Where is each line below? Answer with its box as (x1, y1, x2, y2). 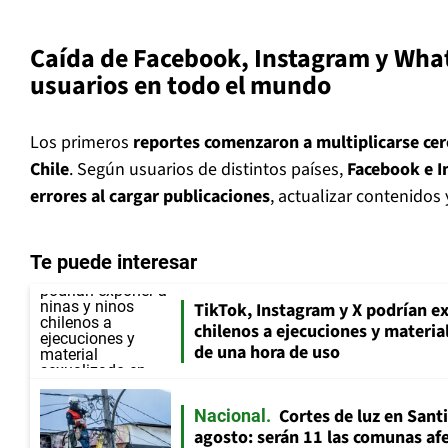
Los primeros (30, 130, 133, 156)
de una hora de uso (194, 339, 340, 365)
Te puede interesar (30, 250, 197, 275)
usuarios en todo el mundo (30, 67, 331, 105)
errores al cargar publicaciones (30, 184, 270, 210)
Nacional (194, 404, 266, 426)
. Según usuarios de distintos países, (69, 157, 347, 183)
